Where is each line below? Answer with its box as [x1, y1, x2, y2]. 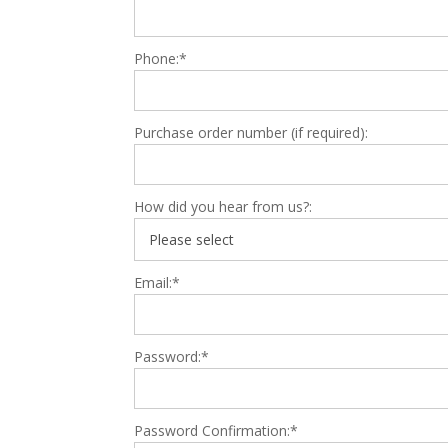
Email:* [134, 272, 181, 292]
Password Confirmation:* [134, 420, 299, 440]
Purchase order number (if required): [134, 122, 369, 142]
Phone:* [134, 48, 188, 68]
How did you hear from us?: [134, 196, 313, 216]
